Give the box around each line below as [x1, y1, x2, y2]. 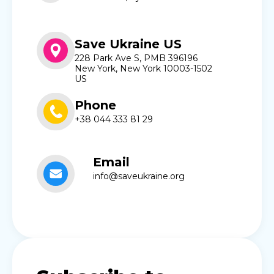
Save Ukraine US [75, 36, 182, 51]
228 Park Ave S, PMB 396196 [75, 53, 198, 64]
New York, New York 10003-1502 [75, 63, 212, 74]
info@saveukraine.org [93, 170, 185, 182]
